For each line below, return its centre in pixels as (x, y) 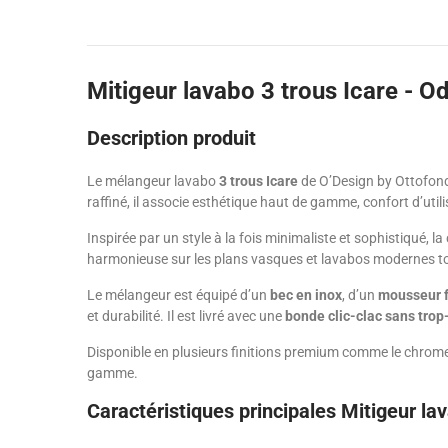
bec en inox (306, 295)
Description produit (171, 138)
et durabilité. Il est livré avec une (186, 316)
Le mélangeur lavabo (153, 181)
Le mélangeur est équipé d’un (178, 295)
